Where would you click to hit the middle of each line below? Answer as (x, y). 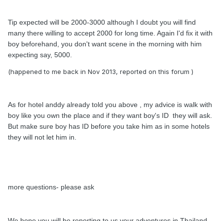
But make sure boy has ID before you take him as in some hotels (109, 126)
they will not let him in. (46, 137)
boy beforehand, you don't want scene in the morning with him (105, 44)
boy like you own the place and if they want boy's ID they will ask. (110, 115)
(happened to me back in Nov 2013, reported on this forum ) (101, 72)
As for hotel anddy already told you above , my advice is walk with (110, 105)
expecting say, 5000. (40, 55)
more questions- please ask (52, 187)
